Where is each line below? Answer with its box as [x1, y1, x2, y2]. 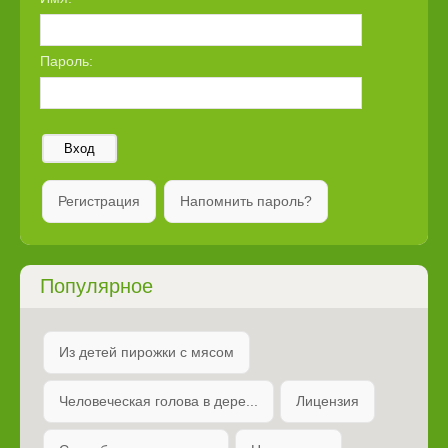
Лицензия [296, 393, 359, 410]
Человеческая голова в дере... [59, 393, 258, 410]
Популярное [40, 275, 153, 298]
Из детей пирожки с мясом [59, 344, 234, 361]
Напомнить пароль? [180, 193, 312, 210]
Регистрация [58, 193, 140, 210]
